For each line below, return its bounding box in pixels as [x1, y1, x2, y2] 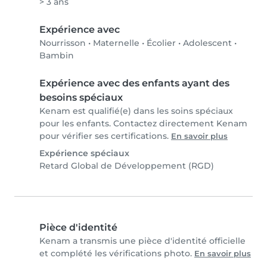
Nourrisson [39, 38, 86, 49]
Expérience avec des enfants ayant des [39, 77, 229, 89]
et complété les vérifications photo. [39, 248, 194, 259]
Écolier [147, 38, 176, 49]
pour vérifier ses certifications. [39, 131, 171, 142]
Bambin [39, 50, 74, 61]
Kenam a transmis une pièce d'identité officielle [39, 235, 246, 247]
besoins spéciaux [39, 92, 123, 104]
